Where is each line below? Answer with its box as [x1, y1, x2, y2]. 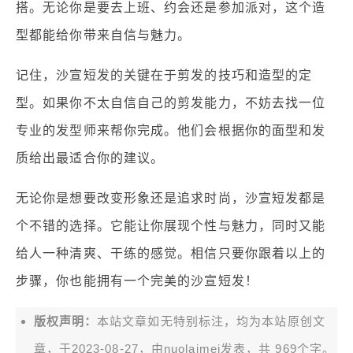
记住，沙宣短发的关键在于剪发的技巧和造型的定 [16, 68, 313, 82]
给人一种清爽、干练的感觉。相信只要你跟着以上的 [16, 246, 326, 260]
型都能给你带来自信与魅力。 [16, 28, 191, 42]
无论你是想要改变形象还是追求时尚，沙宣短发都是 [16, 191, 326, 205]
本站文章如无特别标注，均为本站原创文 [97, 314, 325, 328]
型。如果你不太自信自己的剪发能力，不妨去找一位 [16, 95, 326, 110]
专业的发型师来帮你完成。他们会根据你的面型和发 [16, 123, 326, 137]
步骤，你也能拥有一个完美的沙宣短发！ [16, 273, 258, 288]
